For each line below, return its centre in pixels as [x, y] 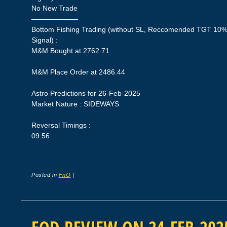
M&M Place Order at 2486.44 [79, 72]
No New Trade [55, 8]
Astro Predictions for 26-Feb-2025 [86, 93]
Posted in [45, 175]
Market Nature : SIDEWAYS [75, 104]
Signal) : [45, 40]
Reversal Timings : [61, 125]
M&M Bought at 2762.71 [71, 50]
